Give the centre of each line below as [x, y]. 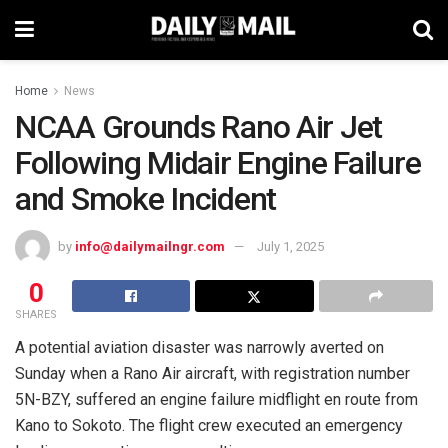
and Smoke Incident [145, 199]
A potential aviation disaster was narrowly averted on [199, 347]
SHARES [36, 314]
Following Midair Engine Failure [218, 163]
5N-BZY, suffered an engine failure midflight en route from [216, 399]
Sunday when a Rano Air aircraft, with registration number [212, 373]
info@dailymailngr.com [150, 246]
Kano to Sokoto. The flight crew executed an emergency [209, 425]
